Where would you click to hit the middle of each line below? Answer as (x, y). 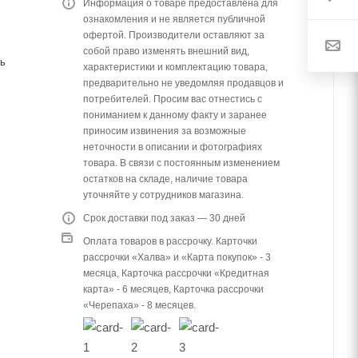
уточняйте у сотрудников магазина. (163, 195)
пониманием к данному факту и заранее (175, 115)
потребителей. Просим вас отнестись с (173, 99)
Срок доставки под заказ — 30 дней (164, 219)
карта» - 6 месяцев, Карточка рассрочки (173, 290)
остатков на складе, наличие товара (165, 179)
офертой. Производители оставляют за (174, 36)
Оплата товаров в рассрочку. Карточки (170, 242)
